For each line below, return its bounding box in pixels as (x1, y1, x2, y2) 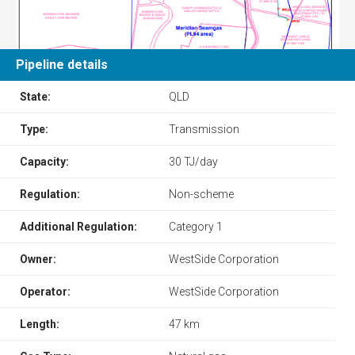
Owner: (20, 252, 56, 265)
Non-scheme (168, 187, 234, 200)
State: (20, 90, 51, 103)
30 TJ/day (168, 155, 218, 168)
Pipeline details (16, 56, 108, 72)
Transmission (168, 122, 239, 136)
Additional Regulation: (20, 219, 137, 233)
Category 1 (168, 219, 223, 233)
